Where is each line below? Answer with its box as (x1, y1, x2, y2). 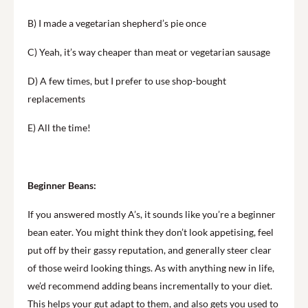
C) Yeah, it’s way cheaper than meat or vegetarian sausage (27, 45, 270, 58)
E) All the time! (27, 121, 93, 133)
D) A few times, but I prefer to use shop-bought (27, 74, 226, 87)
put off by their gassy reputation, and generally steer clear (27, 243, 272, 256)
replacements (27, 92, 85, 104)
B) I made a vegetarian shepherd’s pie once (27, 16, 206, 29)
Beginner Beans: (27, 179, 96, 191)
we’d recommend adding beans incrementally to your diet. (27, 279, 272, 291)
